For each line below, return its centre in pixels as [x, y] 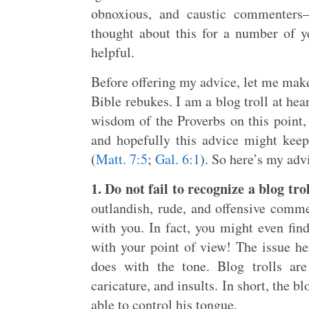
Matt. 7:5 [122, 159]
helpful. [113, 52]
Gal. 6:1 [178, 159]
